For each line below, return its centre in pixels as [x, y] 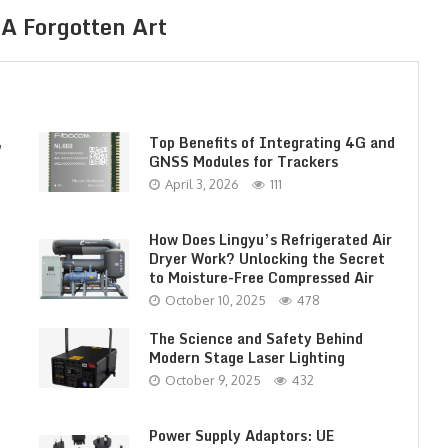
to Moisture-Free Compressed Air [261, 277]
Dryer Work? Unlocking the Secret [266, 258]
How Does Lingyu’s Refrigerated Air [270, 239]
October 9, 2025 [212, 379]
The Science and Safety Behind [255, 338]
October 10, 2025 [215, 300]
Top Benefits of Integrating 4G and [271, 142]
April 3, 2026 [201, 183]
